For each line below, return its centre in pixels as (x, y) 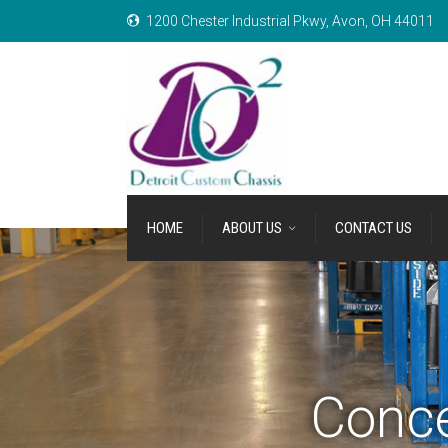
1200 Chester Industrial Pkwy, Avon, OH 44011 (290, 21)
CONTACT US (373, 228)
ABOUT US (252, 228)
